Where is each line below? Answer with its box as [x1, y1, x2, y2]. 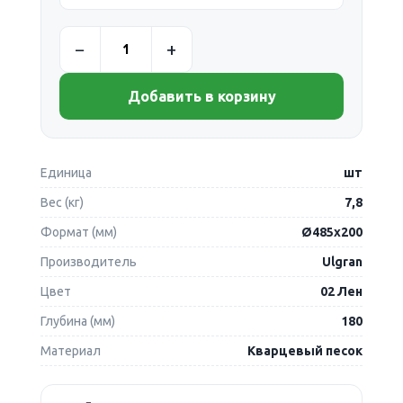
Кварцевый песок [247, 343, 363, 358]
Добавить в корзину [127, 87, 276, 104]
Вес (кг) [40, 194, 84, 210]
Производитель [40, 254, 137, 269]
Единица [40, 165, 92, 180]
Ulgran [322, 254, 363, 269]
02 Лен [320, 283, 363, 299]
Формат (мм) [40, 224, 117, 239]
